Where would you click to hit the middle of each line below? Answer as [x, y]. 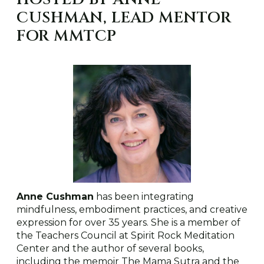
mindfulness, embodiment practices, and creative [132, 209]
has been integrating [144, 196]
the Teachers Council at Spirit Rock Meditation [126, 235]
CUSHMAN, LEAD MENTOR [124, 18]
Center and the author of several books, [110, 248]
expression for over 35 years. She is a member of [128, 222]
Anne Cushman [55, 196]
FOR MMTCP [67, 36]
